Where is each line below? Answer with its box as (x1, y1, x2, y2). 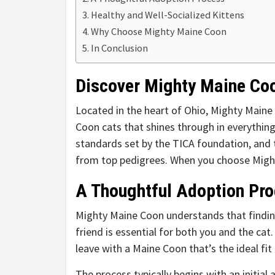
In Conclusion (91, 41, 149, 54)
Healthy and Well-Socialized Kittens (91, 8, 245, 21)
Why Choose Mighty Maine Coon (91, 25, 227, 37)
